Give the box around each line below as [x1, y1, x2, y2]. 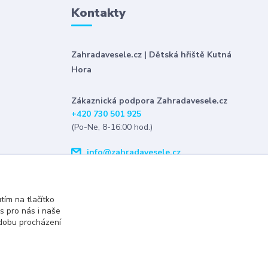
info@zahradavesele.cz [86, 147, 181, 158]
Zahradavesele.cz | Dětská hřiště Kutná [71, 49, 232, 60]
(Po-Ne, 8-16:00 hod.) [71, 121, 153, 133]
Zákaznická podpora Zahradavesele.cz [71, 95, 227, 106]
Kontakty [71, 5, 126, 21]
